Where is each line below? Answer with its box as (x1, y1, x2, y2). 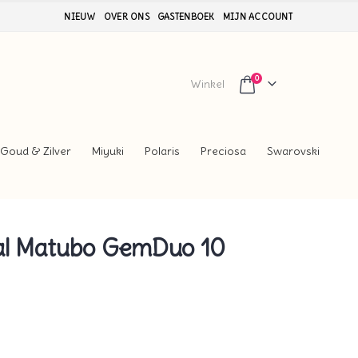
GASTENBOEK (157, 11, 215, 22)
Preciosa (201, 144, 246, 159)
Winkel (190, 76, 225, 91)
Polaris (145, 144, 180, 159)
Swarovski (267, 144, 320, 159)
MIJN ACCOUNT (222, 11, 292, 22)
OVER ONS (103, 11, 149, 22)
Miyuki (92, 144, 124, 159)
